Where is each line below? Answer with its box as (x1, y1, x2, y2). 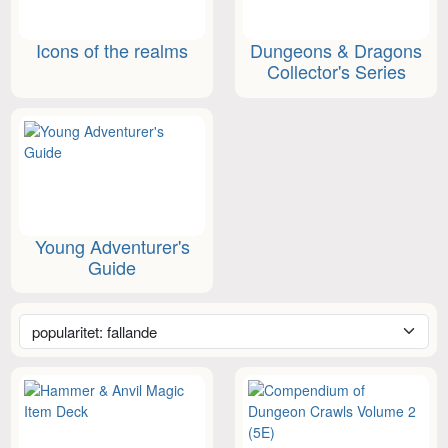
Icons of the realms (36, 37, 188, 64)
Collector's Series (266, 58, 406, 85)
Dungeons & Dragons (250, 37, 422, 64)
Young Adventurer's (34, 232, 190, 259)
